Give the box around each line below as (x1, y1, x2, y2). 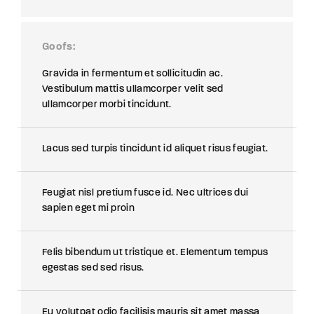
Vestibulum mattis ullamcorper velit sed (42, 84, 224, 95)
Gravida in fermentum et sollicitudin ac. (42, 69, 224, 79)
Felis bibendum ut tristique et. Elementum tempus (42, 247, 268, 258)
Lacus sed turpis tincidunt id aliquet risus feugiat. (42, 144, 268, 154)
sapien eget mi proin (42, 203, 135, 214)
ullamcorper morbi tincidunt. (42, 100, 172, 110)
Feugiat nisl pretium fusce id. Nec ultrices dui (42, 188, 249, 198)
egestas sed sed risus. (42, 263, 144, 273)
